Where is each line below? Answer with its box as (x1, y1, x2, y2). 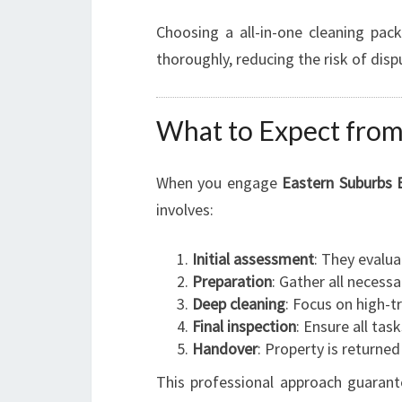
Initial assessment (192, 249, 314, 269)
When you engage (156, 172, 283, 193)
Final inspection (192, 316, 296, 336)
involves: (156, 199, 214, 220)
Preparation (192, 271, 272, 292)
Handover (192, 338, 258, 359)
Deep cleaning (192, 293, 285, 314)
